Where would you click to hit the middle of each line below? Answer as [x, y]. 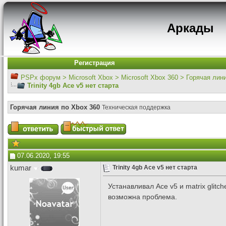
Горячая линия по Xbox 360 [55, 107]
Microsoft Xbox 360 [150, 77]
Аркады [190, 28]
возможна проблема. [143, 196]
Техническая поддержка [136, 107]
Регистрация [94, 63]
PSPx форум [41, 77]
